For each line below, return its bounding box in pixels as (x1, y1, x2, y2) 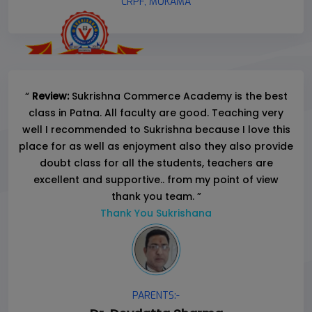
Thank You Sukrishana (100, 206, 212, 221)
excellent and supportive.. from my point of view (33, 173, 279, 187)
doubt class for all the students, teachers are (39, 156, 273, 171)
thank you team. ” (111, 189, 201, 204)
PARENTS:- (132, 289, 180, 303)
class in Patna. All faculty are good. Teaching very (29, 106, 283, 120)
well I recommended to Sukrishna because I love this (22, 123, 290, 137)
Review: (31, 89, 69, 104)
